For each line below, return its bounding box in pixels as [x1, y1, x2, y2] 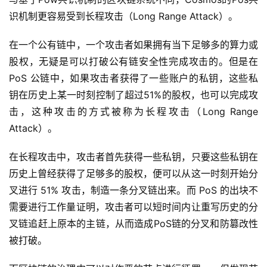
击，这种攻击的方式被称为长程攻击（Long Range [9, 105, 258, 118]
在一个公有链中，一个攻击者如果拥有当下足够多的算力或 [9, 39, 258, 51]
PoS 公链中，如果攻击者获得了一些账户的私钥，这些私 [9, 72, 258, 85]
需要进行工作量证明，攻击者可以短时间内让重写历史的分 [9, 201, 258, 213]
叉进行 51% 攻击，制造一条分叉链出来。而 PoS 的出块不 [9, 184, 258, 197]
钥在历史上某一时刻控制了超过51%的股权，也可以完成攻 [9, 89, 258, 101]
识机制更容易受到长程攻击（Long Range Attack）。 [9, 10, 238, 23]
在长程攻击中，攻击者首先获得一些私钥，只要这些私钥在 [9, 151, 258, 163]
